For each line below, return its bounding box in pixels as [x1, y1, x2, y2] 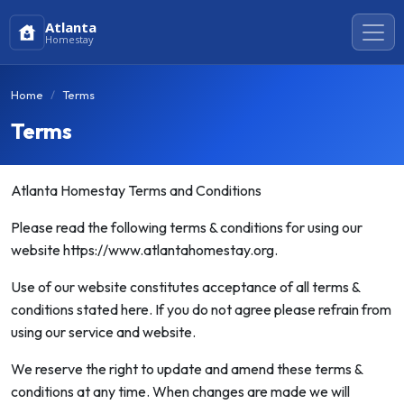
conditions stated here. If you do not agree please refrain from [11, 300, 391, 318]
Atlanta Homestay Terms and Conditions [11, 181, 262, 199]
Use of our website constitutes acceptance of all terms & [11, 278, 360, 296]
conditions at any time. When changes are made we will [11, 382, 350, 400]
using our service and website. [11, 323, 196, 341]
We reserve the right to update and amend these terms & [11, 360, 363, 378]
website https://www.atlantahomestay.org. [11, 241, 278, 259]
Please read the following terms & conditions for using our [11, 218, 363, 236]
